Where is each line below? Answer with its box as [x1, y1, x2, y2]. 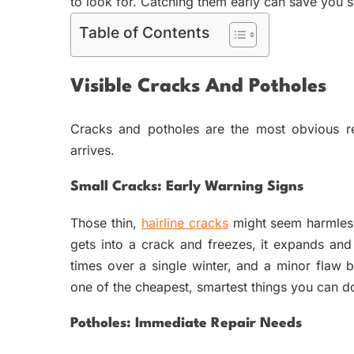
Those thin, [70, 215, 141, 232]
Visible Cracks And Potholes [70, 77, 326, 97]
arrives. [70, 142, 115, 159]
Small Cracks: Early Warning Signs [70, 180, 303, 194]
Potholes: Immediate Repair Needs [70, 317, 302, 331]
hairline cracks [141, 215, 228, 232]
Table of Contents [79, 23, 209, 43]
